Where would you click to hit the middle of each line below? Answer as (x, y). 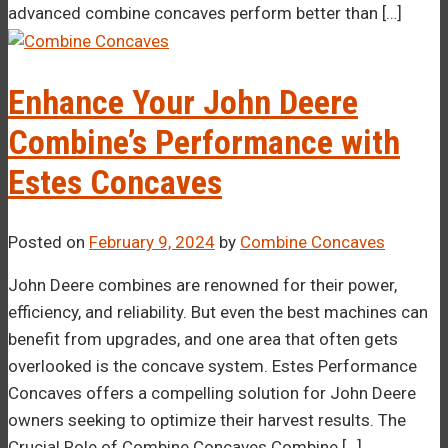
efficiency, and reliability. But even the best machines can (218, 312)
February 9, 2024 (152, 242)
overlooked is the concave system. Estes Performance (212, 366)
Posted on (48, 242)
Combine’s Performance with (204, 141)
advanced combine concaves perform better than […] (205, 12)
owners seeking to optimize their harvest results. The (207, 420)
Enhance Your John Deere (183, 101)
